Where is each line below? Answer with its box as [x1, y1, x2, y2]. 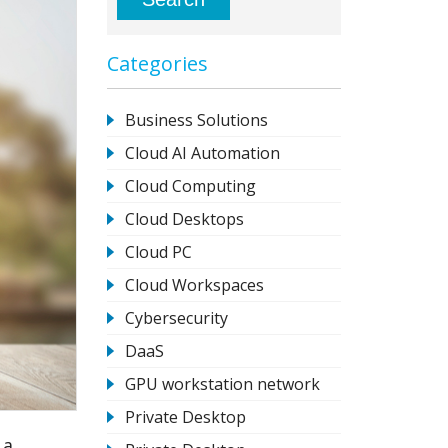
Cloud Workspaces [125, 273, 265, 296]
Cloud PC [125, 240, 193, 263]
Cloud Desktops [125, 207, 245, 230]
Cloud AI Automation [125, 141, 281, 164]
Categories [107, 49, 209, 77]
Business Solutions [125, 108, 269, 131]
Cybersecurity [125, 306, 229, 329]
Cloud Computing [125, 174, 257, 197]
